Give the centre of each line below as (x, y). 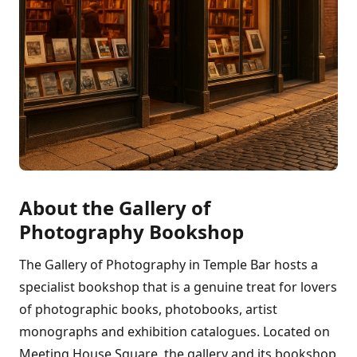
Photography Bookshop (131, 231)
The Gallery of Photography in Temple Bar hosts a (169, 265)
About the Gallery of (115, 208)
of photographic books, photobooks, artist (148, 309)
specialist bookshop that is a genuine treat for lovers (178, 287)
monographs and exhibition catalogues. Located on (175, 331)
